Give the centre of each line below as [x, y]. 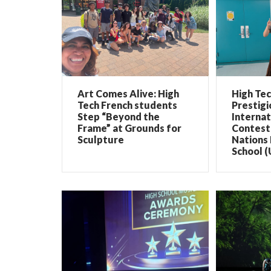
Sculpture [101, 139]
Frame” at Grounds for [129, 128]
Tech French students [127, 105]
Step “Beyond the [119, 116]
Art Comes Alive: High [128, 93]
